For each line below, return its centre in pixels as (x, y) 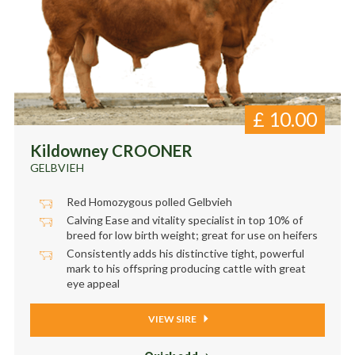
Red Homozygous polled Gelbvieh (149, 202)
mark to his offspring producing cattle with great (186, 268)
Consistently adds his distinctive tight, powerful (185, 253)
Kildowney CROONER (111, 151)
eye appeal (93, 283)
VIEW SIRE (173, 319)
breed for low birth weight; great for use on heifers (192, 235)
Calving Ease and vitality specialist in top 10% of (184, 220)
